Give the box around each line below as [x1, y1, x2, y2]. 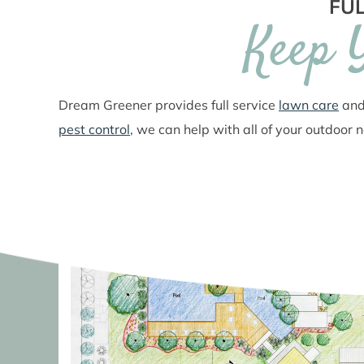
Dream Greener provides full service [58, 97, 279, 113]
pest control [58, 121, 130, 137]
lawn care [279, 97, 339, 113]
